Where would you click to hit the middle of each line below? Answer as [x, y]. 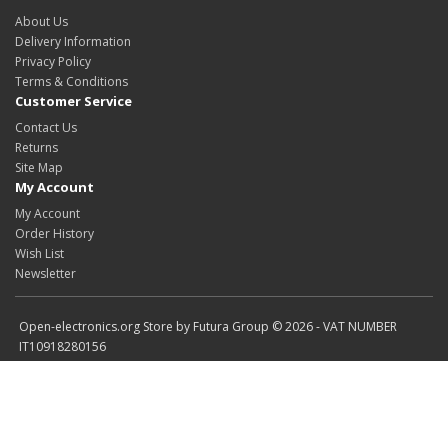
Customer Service [73, 101]
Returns [36, 147]
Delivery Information [73, 41]
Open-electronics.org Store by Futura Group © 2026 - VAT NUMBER [208, 326]
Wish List [39, 253]
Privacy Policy [53, 61]
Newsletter [45, 273]
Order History [54, 233]
